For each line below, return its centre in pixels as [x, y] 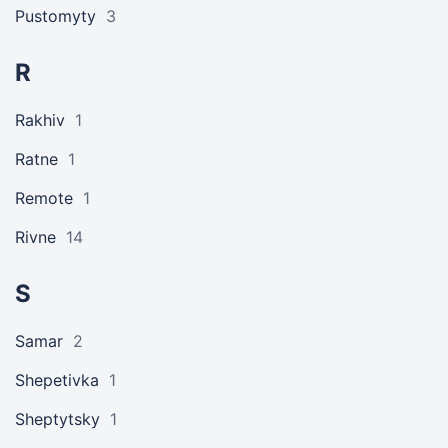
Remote [44, 198]
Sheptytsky [57, 419]
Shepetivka [57, 380]
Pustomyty [55, 16]
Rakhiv [40, 120]
